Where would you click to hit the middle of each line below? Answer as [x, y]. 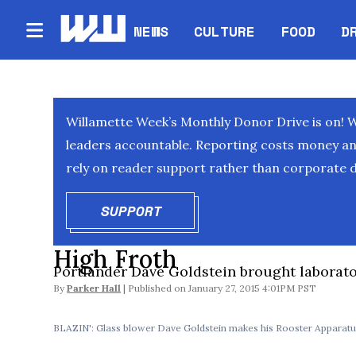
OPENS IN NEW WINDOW [245, 211]
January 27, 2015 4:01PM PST [253, 288]
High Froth [116, 259]
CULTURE [225, 31]
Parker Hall [94, 288]
